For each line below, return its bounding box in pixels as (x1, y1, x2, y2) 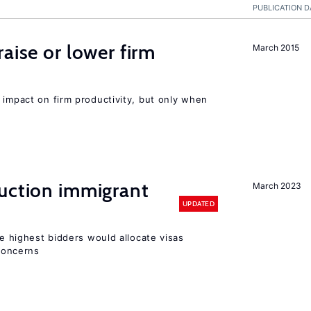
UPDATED (182, 199, 215, 208)
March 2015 (253, 42, 299, 53)
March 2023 (253, 180, 301, 191)
